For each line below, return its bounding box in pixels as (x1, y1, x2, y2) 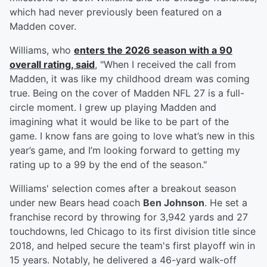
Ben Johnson (143, 197, 204, 209)
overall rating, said (10, 58, 95, 71)
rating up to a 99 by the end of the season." (10, 159, 207, 171)
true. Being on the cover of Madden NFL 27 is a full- (10, 87, 244, 100)
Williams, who (10, 44, 74, 57)
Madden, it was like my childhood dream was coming (10, 73, 250, 85)
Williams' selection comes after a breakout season (10, 182, 236, 195)
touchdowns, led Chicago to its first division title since (10, 225, 256, 238)
